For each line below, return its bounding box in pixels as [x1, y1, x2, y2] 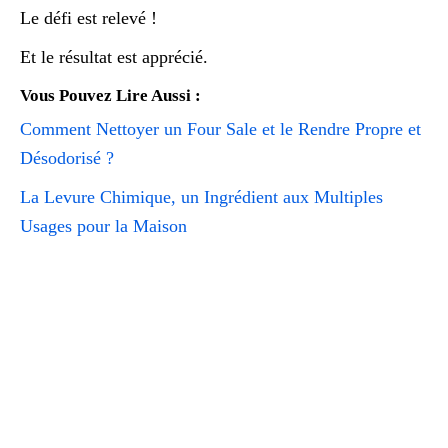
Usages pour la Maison [20, 216, 187, 237]
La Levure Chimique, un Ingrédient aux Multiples [20, 187, 383, 208]
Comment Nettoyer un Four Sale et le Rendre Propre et [20, 119, 421, 140]
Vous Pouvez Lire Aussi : [20, 86, 201, 106]
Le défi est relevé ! [20, 8, 157, 29]
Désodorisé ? [20, 148, 114, 169]
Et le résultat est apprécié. [20, 47, 208, 68]
